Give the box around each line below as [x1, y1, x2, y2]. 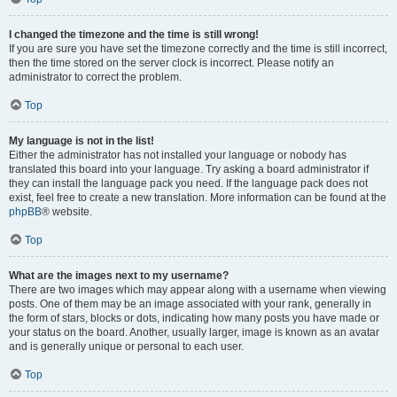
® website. [42, 206, 92, 218]
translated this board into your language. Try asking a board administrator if [9, 163, 369, 175]
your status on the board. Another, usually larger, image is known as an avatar [9, 326, 379, 339]
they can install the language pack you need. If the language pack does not [9, 177, 368, 190]
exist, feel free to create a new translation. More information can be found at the [9, 191, 386, 204]
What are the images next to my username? [9, 269, 229, 282]
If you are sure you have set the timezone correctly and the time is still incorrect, [9, 43, 387, 55]
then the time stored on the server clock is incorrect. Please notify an [9, 57, 334, 69]
